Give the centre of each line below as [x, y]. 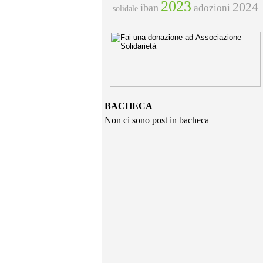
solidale [125, 8]
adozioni [212, 8]
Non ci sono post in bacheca [157, 120]
